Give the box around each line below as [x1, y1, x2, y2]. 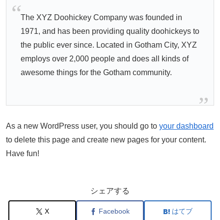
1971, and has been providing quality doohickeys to [20, 27, 199, 36]
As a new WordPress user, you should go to [6, 122, 159, 131]
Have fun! [6, 149, 39, 158]
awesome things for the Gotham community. [20, 68, 172, 77]
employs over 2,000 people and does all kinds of [20, 55, 189, 63]
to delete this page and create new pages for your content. [6, 136, 206, 144]
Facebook [99, 207, 130, 216]
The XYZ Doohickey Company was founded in [20, 13, 182, 22]
